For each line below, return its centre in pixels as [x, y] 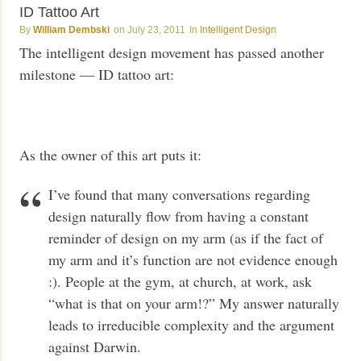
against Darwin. [95, 347]
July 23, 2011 [157, 30]
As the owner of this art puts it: [111, 154]
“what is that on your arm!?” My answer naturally [194, 303]
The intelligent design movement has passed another [172, 52]
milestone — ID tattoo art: [97, 74]
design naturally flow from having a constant [179, 216]
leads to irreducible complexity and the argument [192, 325]
